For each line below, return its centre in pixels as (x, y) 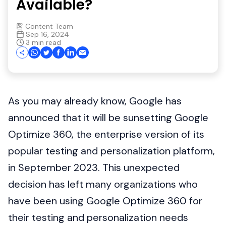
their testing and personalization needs (98, 217)
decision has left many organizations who (103, 184)
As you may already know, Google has (95, 101)
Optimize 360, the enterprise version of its (106, 134)
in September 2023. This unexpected (94, 167)
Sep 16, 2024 (47, 34)
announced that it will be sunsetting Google (108, 117)
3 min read (43, 42)
